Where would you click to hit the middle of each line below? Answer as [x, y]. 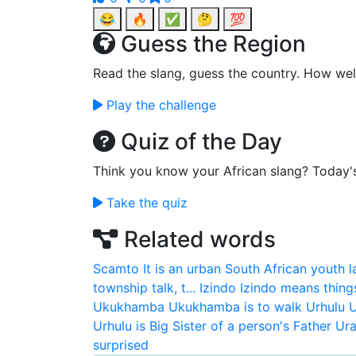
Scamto [116, 269]
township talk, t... [144, 288]
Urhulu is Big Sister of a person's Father [212, 326]
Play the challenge [159, 105]
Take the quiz [145, 203]
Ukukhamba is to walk [235, 307]
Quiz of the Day [199, 141]
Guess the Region [211, 44]
